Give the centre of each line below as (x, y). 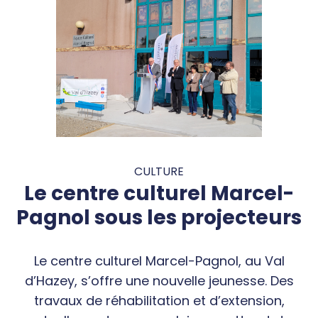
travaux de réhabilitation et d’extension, (159, 301)
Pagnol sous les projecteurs (159, 218)
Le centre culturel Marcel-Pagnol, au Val (159, 261)
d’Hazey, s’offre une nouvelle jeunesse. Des (159, 281)
